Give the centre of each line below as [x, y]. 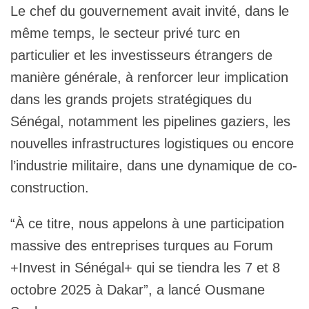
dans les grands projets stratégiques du [131, 99]
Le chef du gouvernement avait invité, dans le [150, 11]
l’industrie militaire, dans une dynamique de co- [154, 165]
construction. [50, 187]
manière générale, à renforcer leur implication [149, 77]
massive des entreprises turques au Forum [142, 245]
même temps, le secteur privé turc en [125, 33]
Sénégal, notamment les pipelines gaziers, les [150, 121]
